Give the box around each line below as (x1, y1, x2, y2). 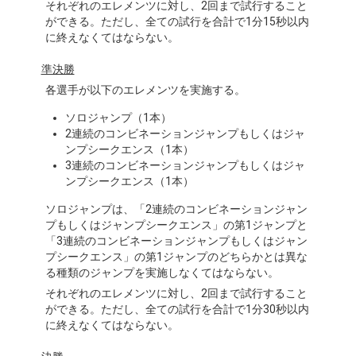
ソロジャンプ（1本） (64, 111, 172, 124)
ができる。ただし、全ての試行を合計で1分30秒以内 (44, 303, 309, 315)
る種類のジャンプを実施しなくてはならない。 (44, 266, 279, 279)
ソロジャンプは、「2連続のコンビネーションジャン (44, 203, 308, 215)
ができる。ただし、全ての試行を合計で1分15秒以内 (44, 15, 309, 28)
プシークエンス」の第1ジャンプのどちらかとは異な (44, 250, 308, 263)
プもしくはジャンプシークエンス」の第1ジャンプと (44, 219, 308, 231)
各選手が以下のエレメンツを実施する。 (44, 83, 246, 96)
